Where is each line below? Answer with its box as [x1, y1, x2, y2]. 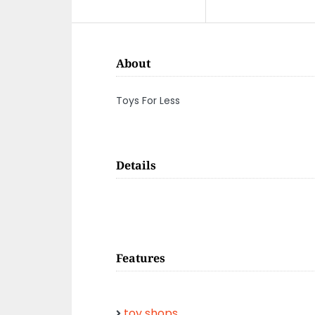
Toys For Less [116, 94, 180, 108]
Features [116, 250, 165, 266]
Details [116, 157, 156, 173]
